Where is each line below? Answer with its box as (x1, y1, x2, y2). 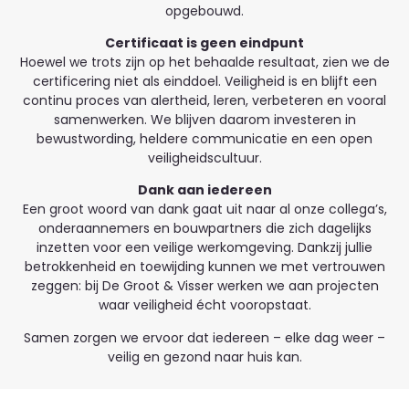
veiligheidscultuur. (147, 149, 262, 168)
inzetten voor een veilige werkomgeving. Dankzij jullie (37, 238, 372, 257)
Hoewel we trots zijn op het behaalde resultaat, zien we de (19, 53, 390, 72)
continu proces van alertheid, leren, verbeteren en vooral (23, 91, 386, 110)
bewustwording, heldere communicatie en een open (37, 130, 372, 149)
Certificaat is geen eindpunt (105, 34, 304, 53)
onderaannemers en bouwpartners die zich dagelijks (37, 219, 372, 238)
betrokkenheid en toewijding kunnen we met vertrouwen (24, 257, 385, 277)
